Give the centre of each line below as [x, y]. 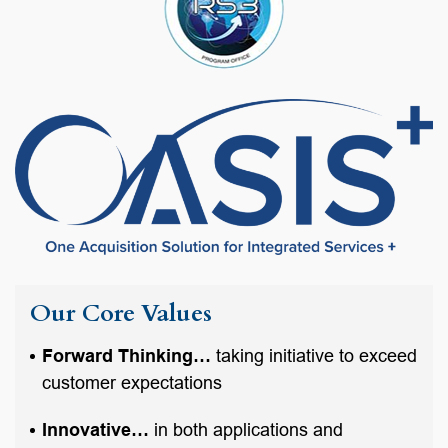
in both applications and [246, 429]
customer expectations [132, 382]
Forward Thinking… [126, 355]
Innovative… [95, 429]
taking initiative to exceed [314, 355]
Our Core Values [121, 313]
